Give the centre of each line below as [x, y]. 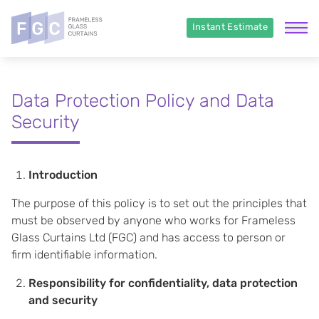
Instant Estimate [230, 27]
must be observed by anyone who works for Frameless [153, 220]
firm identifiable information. [84, 255]
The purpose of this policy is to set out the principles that [159, 203]
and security [63, 300]
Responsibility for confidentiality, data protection [163, 283]
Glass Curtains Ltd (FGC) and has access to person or [148, 237]
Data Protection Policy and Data [143, 100]
